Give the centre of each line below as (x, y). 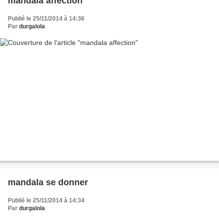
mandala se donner (48, 183)
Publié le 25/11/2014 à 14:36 (46, 18)
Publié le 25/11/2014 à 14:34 (46, 201)
